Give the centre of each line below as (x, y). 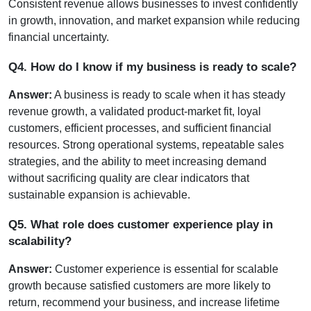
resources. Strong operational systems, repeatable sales (146, 144)
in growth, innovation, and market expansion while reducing (154, 20)
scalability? (40, 241)
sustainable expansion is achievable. (99, 194)
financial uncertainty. (59, 37)
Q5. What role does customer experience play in (141, 224)
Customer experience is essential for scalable (165, 269)
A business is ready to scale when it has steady (169, 94)
